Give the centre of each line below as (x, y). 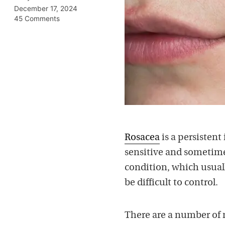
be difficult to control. (171, 183)
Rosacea (142, 138)
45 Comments (37, 18)
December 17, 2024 (46, 8)
